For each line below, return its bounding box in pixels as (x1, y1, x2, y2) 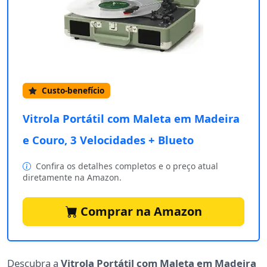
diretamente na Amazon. (23, 172, 122, 184)
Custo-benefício (39, 85, 104, 97)
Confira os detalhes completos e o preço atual (33, 160, 218, 172)
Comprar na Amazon (77, 203, 202, 220)
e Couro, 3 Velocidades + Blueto (23, 132, 194, 148)
